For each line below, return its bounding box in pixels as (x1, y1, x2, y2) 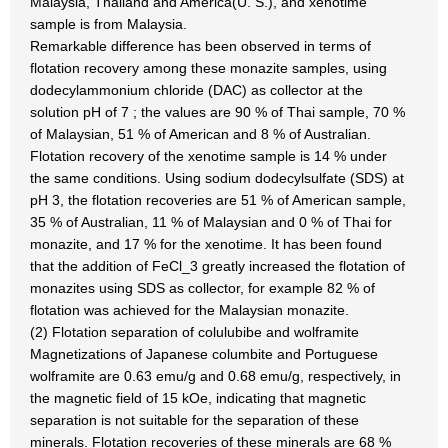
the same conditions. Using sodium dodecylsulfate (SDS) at (30, 170, 404, 186)
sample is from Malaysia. (30, 16, 187, 32)
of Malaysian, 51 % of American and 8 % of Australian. (30, 126, 371, 142)
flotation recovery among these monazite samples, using (30, 60, 387, 76)
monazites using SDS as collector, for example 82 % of (30, 280, 375, 296)
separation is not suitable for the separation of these (30, 412, 359, 428)
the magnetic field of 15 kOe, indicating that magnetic (30, 390, 366, 406)
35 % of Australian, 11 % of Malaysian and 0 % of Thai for (30, 214, 392, 230)
